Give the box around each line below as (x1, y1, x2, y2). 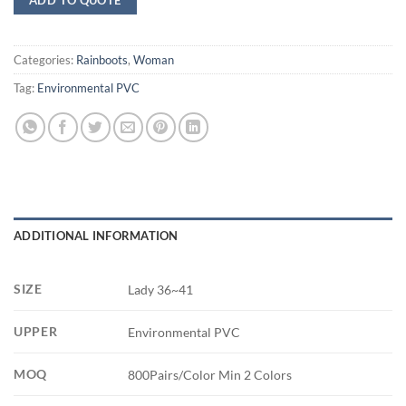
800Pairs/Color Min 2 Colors (128, 366, 293, 382)
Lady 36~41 (128, 281, 194, 297)
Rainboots (76, 52, 128, 67)
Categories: (14, 52, 76, 67)
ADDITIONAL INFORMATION (14, 228, 179, 244)
